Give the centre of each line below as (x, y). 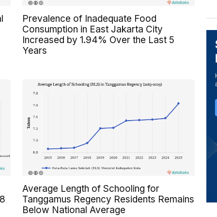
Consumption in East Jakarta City (93, 29)
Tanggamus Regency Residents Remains (108, 200)
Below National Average (74, 210)
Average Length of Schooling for (91, 189)
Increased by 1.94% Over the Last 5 (98, 40)
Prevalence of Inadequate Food (89, 18)
